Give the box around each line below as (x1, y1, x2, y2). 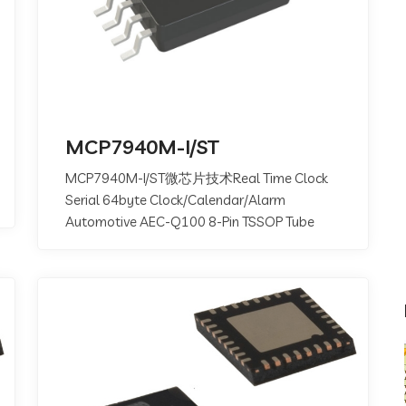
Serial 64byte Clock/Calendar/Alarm (65, 191, 285, 208)
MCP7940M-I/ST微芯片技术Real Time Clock (65, 169, 328, 187)
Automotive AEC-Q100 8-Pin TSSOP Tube (65, 213, 314, 230)
